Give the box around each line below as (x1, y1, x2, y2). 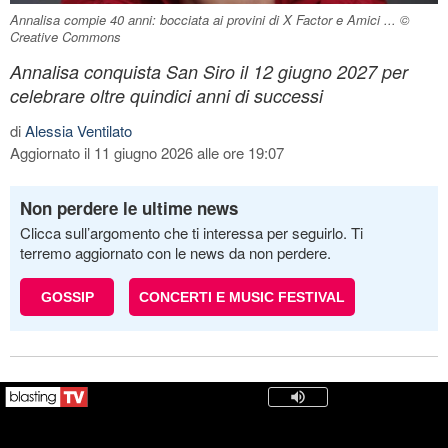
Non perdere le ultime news (20, 195, 238, 220)
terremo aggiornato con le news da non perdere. (20, 241, 331, 263)
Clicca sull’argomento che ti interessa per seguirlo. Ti (20, 221, 363, 243)
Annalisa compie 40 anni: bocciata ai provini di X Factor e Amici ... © (10, 9, 410, 29)
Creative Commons (10, 26, 121, 46)
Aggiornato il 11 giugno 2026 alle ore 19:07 (10, 141, 284, 163)
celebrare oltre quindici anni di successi (10, 82, 323, 108)
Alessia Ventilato (25, 119, 132, 141)
